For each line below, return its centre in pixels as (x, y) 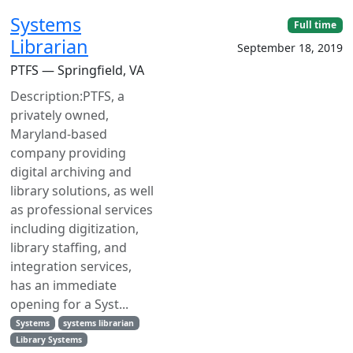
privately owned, (59, 115)
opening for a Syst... (69, 304)
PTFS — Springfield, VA (77, 70)
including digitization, (74, 229)
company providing (68, 153)
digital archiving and (71, 172)
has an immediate (63, 285)
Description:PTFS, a (67, 96)
